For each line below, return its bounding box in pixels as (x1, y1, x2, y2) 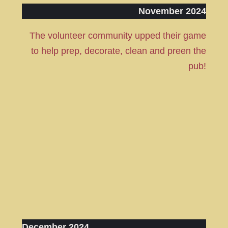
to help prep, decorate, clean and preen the (31, 46, 207, 56)
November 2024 (138, 6, 207, 17)
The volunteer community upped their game (30, 31, 207, 41)
